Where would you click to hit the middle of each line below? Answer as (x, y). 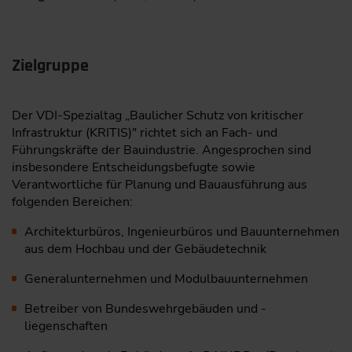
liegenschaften (66, 326)
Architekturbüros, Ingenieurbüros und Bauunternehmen (181, 232)
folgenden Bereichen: (72, 202)
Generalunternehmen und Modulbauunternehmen (166, 279)
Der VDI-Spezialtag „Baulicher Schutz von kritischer (158, 116)
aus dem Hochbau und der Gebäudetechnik (145, 249)
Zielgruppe (50, 66)
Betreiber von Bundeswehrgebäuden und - (145, 309)
